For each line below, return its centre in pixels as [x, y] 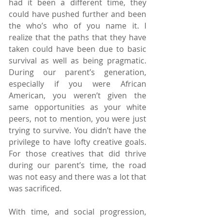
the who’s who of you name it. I [77, 25]
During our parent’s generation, [77, 72]
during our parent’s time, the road [77, 165]
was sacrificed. [35, 188]
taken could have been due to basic [77, 49]
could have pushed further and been [77, 14]
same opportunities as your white [77, 107]
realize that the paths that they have [77, 37]
